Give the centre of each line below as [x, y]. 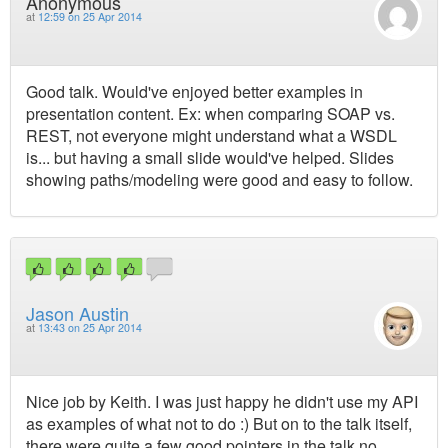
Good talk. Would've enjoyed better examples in [194, 91]
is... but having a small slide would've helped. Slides [210, 157]
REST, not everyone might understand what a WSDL [211, 135]
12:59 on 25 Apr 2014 [90, 17]
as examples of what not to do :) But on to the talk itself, [219, 424]
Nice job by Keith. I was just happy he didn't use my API [222, 402]
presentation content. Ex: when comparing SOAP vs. [210, 113]
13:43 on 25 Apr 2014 [90, 327]
